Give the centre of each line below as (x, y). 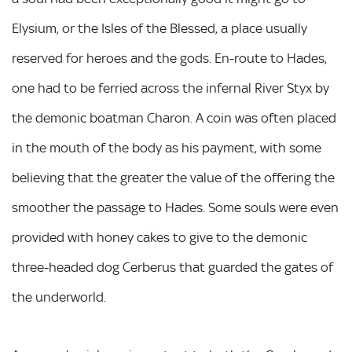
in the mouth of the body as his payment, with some (167, 148)
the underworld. (59, 297)
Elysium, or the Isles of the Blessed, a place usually (159, 28)
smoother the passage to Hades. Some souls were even (175, 207)
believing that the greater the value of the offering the (173, 178)
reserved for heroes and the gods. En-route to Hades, (169, 58)
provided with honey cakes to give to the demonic (159, 237)
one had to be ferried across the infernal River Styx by (170, 88)
